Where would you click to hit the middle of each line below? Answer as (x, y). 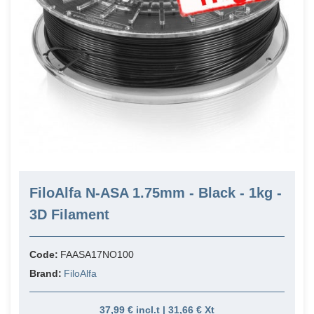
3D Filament (69, 215)
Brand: (47, 274)
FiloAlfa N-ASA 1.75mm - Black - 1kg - (156, 193)
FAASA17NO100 (97, 255)
